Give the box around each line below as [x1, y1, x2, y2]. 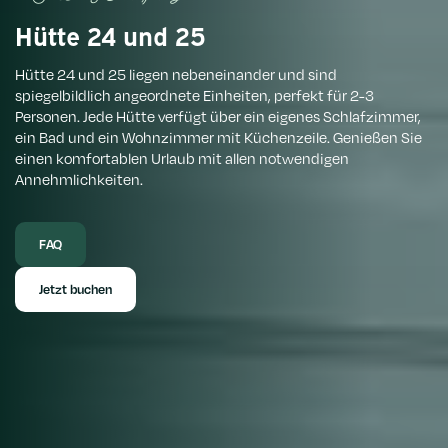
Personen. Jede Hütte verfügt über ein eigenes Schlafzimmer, [15, 106, 421, 125]
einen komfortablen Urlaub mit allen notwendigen [15, 148, 349, 167]
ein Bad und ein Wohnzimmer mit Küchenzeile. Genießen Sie [15, 127, 422, 146]
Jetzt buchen [39, 280, 112, 297]
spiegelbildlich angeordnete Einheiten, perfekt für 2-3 [15, 85, 374, 104]
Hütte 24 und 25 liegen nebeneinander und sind [15, 64, 337, 83]
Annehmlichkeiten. [15, 169, 143, 188]
